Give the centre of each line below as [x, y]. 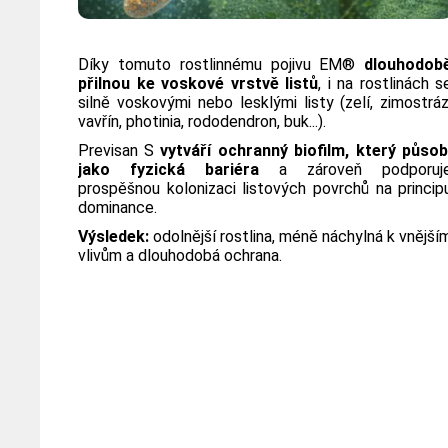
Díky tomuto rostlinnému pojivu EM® [221, 64]
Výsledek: [114, 236]
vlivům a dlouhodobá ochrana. [180, 255]
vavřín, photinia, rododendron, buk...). [202, 121]
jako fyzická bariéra [169, 169]
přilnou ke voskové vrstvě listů [198, 83]
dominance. [118, 207]
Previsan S [119, 150]
